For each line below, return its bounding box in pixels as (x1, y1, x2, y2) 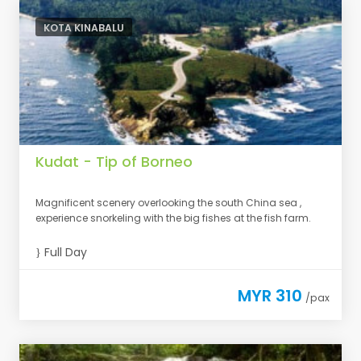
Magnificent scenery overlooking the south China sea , (35, 196, 301, 210)
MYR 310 (238, 284, 302, 307)
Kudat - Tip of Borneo (35, 151, 193, 172)
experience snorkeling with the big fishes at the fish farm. (35, 211, 311, 225)
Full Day (41, 244, 87, 260)
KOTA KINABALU (44, 21, 124, 35)
